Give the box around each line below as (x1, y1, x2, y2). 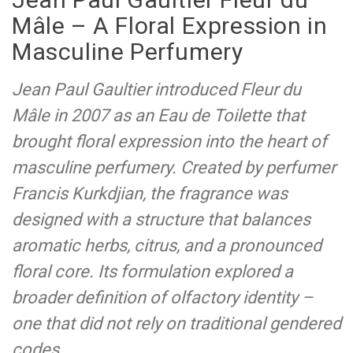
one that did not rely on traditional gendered (12, 314, 341, 334)
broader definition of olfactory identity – (12, 288, 313, 308)
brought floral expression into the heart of (12, 132, 327, 152)
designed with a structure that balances (12, 210, 310, 230)
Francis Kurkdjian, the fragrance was (12, 184, 288, 204)
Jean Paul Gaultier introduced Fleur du (12, 80, 301, 100)
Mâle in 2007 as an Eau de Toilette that (12, 106, 305, 126)
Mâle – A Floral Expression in (12, 12, 328, 40)
